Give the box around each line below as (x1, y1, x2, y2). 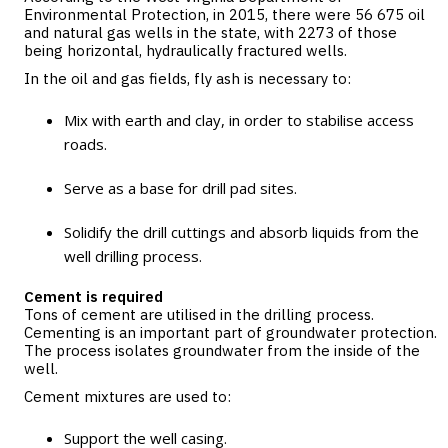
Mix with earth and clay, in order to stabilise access (64, 110, 414, 130)
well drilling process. (64, 246, 202, 266)
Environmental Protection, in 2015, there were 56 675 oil (24, 5, 425, 24)
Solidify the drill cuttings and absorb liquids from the (64, 222, 419, 242)
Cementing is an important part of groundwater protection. (24, 323, 437, 342)
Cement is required (24, 287, 163, 306)
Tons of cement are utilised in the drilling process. (24, 305, 374, 324)
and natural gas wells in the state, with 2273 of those (24, 23, 397, 42)
